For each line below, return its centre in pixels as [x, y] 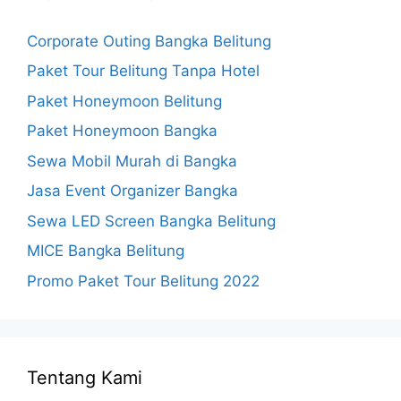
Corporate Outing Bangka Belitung [149, 41]
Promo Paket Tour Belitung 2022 [143, 281]
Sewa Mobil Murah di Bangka [132, 161]
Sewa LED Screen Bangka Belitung [151, 221]
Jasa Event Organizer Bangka [132, 191]
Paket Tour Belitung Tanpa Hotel [143, 71]
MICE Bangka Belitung [106, 251]
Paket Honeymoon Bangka [122, 131]
